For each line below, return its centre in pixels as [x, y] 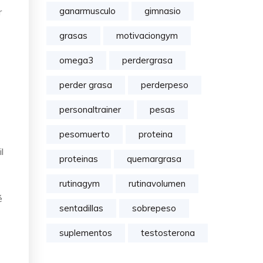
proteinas [79, 159]
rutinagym [80, 183]
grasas [73, 36]
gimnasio [163, 11]
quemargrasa [154, 159]
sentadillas [81, 208]
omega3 [76, 60]
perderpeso [165, 85]
